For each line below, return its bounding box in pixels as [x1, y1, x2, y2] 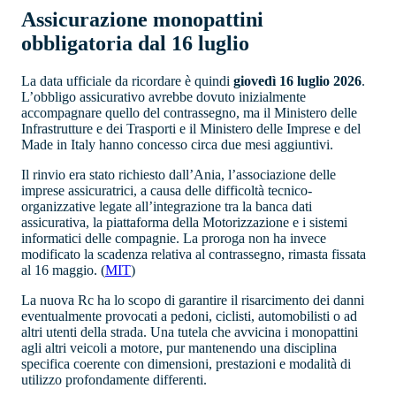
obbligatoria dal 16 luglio [21, 32, 249, 56]
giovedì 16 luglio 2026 [233, 73, 362, 89]
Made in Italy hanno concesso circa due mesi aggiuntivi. [21, 137, 333, 153]
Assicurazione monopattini [21, 8, 263, 32]
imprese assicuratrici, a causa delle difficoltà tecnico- [21, 183, 312, 199]
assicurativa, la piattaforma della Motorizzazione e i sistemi [21, 215, 347, 231]
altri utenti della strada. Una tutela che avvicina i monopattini [21, 324, 358, 340]
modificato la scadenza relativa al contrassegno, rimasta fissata [21, 247, 366, 263]
